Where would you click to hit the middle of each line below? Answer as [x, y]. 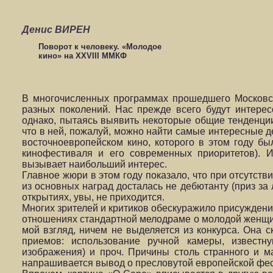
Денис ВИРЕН [56, 30]
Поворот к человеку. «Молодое [100, 46]
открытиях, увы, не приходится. [93, 197]
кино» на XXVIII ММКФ [82, 55]
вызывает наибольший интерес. [94, 164]
